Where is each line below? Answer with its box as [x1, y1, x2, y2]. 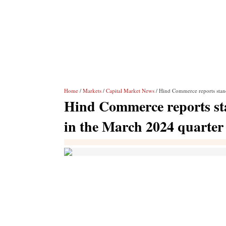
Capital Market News [106, 87, 154, 94]
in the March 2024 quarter [64, 116, 223, 137]
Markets [83, 87, 101, 94]
